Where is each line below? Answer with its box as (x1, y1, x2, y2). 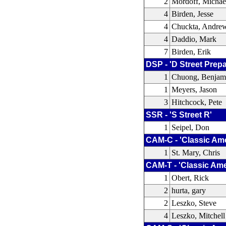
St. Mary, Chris (172, 148, 220, 157)
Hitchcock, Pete (172, 98, 222, 106)
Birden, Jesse (172, 10, 214, 18)
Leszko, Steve (172, 199, 217, 207)
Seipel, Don (172, 123, 210, 132)
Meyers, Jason (172, 85, 217, 94)
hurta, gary (172, 186, 206, 195)
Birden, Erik (172, 47, 211, 56)
